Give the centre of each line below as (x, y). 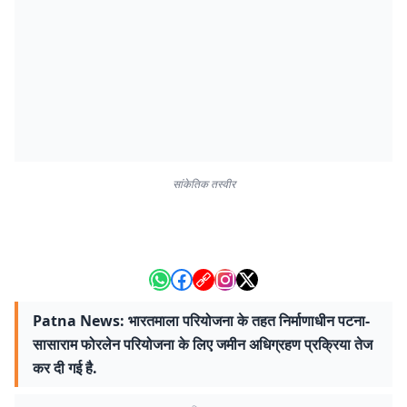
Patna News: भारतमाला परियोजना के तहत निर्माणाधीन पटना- (201, 321)
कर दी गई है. (65, 368)
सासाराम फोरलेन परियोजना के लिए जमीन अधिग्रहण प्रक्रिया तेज (203, 344)
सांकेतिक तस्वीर (203, 184)
